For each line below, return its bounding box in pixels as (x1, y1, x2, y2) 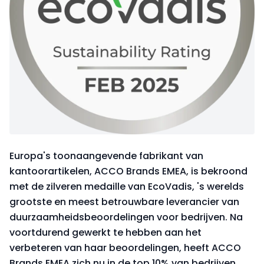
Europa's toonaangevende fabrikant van (9, 149, 203, 163)
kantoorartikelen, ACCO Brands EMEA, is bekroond (9, 164, 247, 178)
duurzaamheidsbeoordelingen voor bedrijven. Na (9, 210, 243, 224)
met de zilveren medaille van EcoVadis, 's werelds (9, 180, 244, 193)
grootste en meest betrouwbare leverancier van (9, 195, 239, 209)
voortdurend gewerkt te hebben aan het (9, 226, 202, 239)
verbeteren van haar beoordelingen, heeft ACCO (9, 241, 241, 255)
